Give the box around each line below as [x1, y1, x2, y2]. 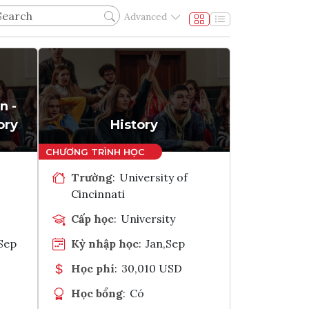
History [110, 117, 158, 132]
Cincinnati [71, 186, 125, 201]
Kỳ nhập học [71, 236, 139, 250]
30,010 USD [121, 261, 183, 275]
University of [119, 170, 188, 184]
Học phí [71, 261, 114, 275]
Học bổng [71, 286, 123, 300]
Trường [71, 170, 112, 184]
